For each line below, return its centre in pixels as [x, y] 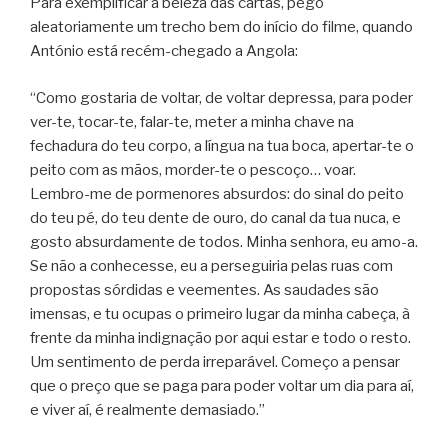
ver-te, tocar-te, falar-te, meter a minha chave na [192, 121]
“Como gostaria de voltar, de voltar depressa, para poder [221, 97]
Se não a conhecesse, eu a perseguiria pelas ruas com [211, 265]
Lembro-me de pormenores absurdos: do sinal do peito [217, 193]
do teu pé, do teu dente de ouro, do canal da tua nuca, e [215, 217]
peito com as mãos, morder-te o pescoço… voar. [193, 169]
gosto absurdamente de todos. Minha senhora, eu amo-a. [224, 241]
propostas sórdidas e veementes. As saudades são [204, 289]
